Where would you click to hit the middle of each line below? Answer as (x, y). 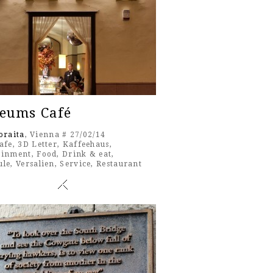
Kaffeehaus (86, 145)
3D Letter (38, 145)
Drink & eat (87, 154)
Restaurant (119, 164)
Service (76, 164)
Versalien (35, 164)
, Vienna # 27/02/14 (65, 135)
